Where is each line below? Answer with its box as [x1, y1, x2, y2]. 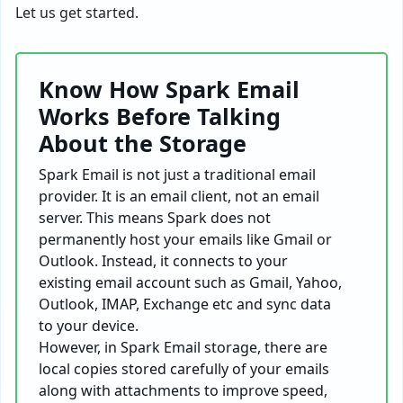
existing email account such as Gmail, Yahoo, [39, 273, 342, 292]
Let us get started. [15, 3, 139, 22]
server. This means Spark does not [39, 208, 271, 228]
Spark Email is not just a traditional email [39, 165, 316, 184]
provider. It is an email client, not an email [39, 186, 319, 206]
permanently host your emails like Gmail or [39, 229, 332, 249]
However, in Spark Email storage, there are [39, 337, 327, 357]
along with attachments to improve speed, [39, 381, 327, 400]
